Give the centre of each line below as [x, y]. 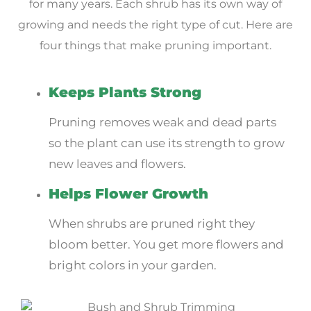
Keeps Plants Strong [125, 92]
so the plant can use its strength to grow [167, 143]
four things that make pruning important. [155, 45]
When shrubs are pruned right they [152, 223]
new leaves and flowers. [117, 163]
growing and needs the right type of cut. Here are [155, 24]
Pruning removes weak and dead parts [162, 122]
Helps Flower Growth [128, 193]
